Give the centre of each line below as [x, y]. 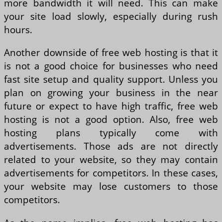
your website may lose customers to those [111, 186]
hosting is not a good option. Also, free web [111, 119]
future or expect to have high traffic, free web [111, 106]
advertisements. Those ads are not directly [111, 146]
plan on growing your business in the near [111, 93]
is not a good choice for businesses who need [111, 66]
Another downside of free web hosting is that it [111, 53]
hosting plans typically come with [111, 133]
